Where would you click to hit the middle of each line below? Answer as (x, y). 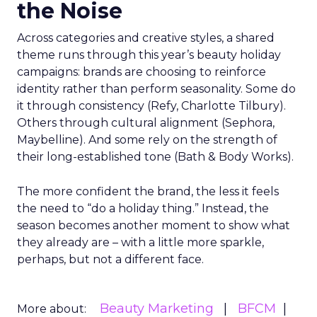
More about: (52, 309)
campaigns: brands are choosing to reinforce (142, 72)
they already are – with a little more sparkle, (140, 242)
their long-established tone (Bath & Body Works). (155, 157)
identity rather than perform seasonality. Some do (156, 89)
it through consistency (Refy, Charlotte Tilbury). (151, 106)
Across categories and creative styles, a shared (146, 38)
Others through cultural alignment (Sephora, (146, 123)
